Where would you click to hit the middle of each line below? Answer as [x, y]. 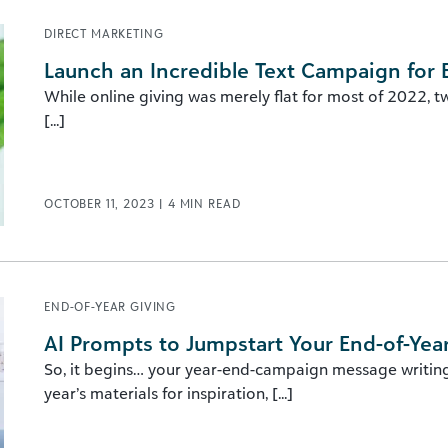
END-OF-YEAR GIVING [110, 306]
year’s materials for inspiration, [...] [168, 393]
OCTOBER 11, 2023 [101, 203]
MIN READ [210, 203]
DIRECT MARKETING [104, 33]
